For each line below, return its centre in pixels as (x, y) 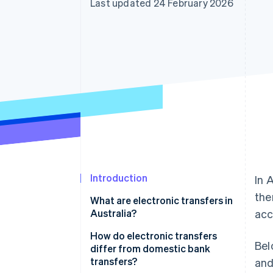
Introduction (119, 178)
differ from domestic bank (150, 249)
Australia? (113, 213)
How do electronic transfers (154, 236)
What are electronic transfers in (161, 200)
